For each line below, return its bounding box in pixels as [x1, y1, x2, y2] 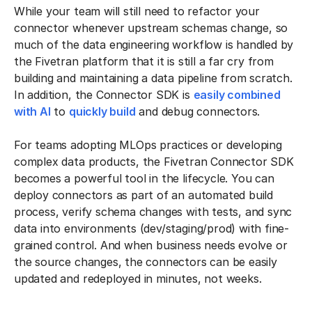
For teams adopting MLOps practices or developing [14, 138, 282, 152]
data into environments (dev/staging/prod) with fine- [14, 221, 290, 235]
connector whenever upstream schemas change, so [14, 21, 288, 35]
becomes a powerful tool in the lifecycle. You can [14, 171, 274, 185]
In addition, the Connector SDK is [14, 88, 194, 102]
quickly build [68, 104, 136, 118]
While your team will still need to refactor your [14, 4, 260, 18]
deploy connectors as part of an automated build [14, 188, 274, 202]
